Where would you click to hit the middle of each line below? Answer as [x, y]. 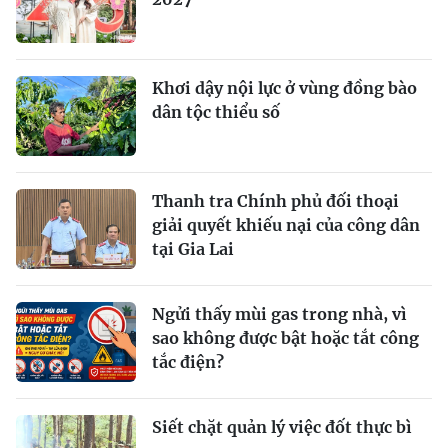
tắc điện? [188, 361]
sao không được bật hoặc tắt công [285, 337]
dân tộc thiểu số [216, 111]
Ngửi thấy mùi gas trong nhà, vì [279, 313]
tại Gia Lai [193, 248]
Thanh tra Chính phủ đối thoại [275, 200]
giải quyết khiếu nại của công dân [286, 224]
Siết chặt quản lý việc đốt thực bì [282, 426]
